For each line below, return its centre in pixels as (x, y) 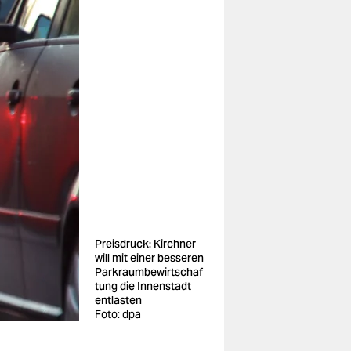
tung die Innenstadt (143, 286)
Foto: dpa (118, 314)
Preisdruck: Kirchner (145, 244)
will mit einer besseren (149, 258)
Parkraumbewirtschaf (149, 272)
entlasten (118, 300)
